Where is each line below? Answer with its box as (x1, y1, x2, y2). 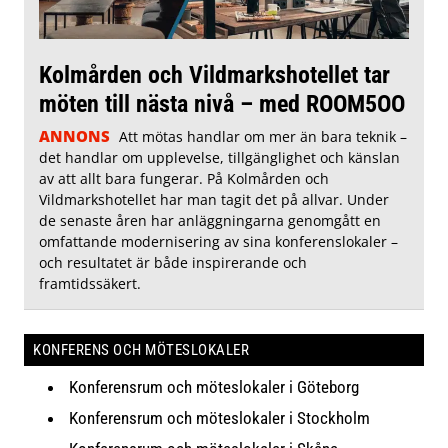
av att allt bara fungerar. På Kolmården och (39, 168, 329, 188)
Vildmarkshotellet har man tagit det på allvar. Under (39, 189, 389, 209)
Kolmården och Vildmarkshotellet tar (39, 59, 390, 89)
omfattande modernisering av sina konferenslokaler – (39, 231, 398, 251)
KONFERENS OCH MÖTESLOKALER (33, 340, 249, 359)
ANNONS (39, 125, 110, 146)
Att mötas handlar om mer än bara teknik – (118, 126, 407, 146)
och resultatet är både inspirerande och (39, 252, 307, 272)
